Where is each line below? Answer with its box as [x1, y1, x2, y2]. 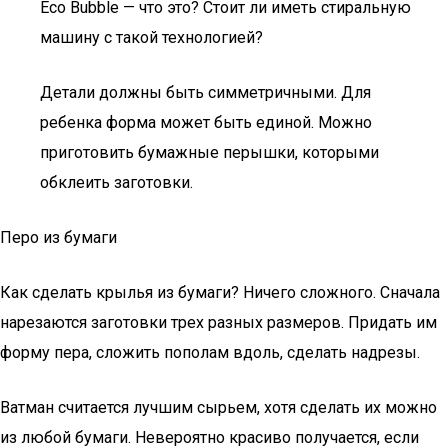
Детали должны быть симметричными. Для [40, 83, 371, 102]
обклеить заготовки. [40, 173, 193, 192]
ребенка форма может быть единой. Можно [40, 113, 372, 132]
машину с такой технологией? [40, 28, 263, 47]
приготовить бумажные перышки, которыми [40, 143, 379, 162]
